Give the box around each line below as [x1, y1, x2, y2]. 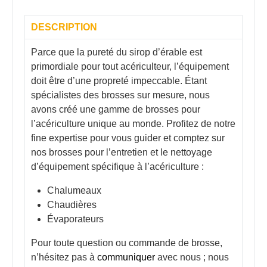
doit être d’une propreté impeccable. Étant [31, 76, 207, 86]
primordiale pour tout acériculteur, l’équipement [31, 61, 229, 72]
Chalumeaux [47, 185, 102, 196]
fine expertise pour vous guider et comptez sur [31, 133, 225, 144]
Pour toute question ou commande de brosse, [31, 238, 222, 249]
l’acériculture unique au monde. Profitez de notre [31, 119, 235, 129]
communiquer [97, 252, 155, 263]
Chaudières [47, 200, 97, 210]
